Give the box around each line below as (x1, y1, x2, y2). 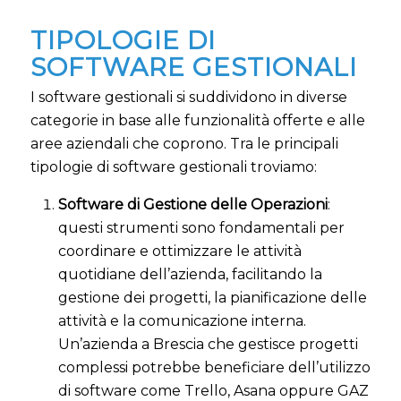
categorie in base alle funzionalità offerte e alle (30, 111, 365, 129)
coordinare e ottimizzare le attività (57, 243, 302, 260)
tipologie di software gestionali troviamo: (30, 158, 317, 175)
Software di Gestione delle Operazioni (57, 196, 328, 214)
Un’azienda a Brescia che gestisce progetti (57, 336, 358, 354)
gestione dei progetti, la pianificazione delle (57, 289, 367, 307)
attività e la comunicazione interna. (57, 312, 306, 330)
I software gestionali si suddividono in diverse (30, 88, 347, 106)
